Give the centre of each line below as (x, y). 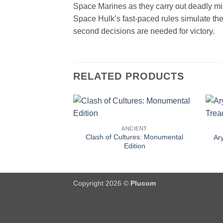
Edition (134, 146)
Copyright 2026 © (102, 183)
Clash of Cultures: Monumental (135, 137)
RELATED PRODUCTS (129, 76)
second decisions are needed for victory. (144, 31)
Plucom (143, 183)
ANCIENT (135, 128)
